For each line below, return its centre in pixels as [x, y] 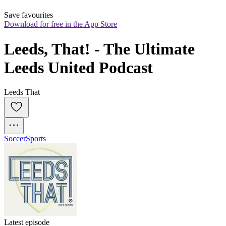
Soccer [15, 139]
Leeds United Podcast [78, 67]
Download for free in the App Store [61, 24]
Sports [36, 139]
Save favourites [29, 15]
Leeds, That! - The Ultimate [99, 49]
